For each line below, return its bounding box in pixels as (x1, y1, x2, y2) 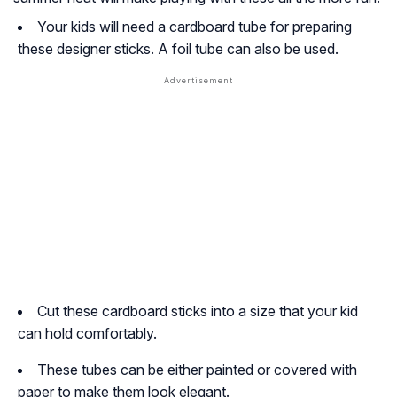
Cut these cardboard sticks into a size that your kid (37, 301, 358, 320)
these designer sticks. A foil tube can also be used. (18, 39, 339, 58)
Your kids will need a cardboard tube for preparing (37, 17, 352, 35)
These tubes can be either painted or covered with (37, 360, 357, 378)
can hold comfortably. (18, 323, 157, 342)
